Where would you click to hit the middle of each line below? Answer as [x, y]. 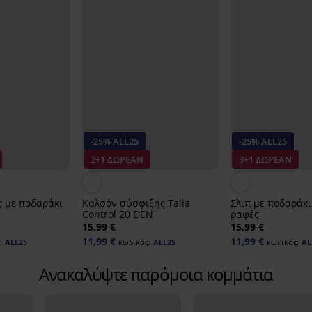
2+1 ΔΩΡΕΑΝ [117, 160]
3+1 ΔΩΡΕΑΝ [265, 160]
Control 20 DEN [117, 214]
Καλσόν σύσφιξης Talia [136, 203]
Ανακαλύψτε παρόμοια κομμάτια [156, 274]
